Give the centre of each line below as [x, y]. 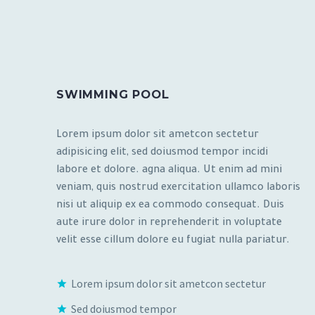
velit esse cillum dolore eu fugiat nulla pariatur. [174, 241]
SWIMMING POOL [113, 94]
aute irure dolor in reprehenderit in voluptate [169, 223]
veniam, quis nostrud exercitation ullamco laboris [178, 188]
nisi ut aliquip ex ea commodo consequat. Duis [170, 206]
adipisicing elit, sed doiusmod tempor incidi [162, 153]
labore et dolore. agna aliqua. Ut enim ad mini [169, 171]
